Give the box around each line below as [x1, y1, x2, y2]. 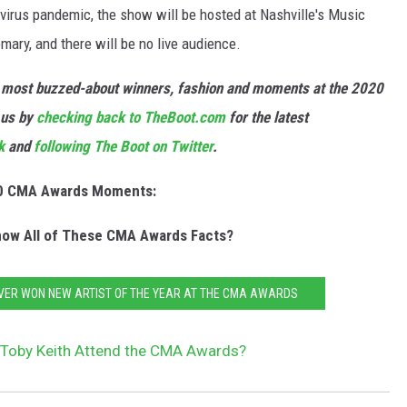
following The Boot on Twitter [34, 137, 213, 156]
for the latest [225, 108, 308, 127]
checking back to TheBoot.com [36, 108, 225, 127]
